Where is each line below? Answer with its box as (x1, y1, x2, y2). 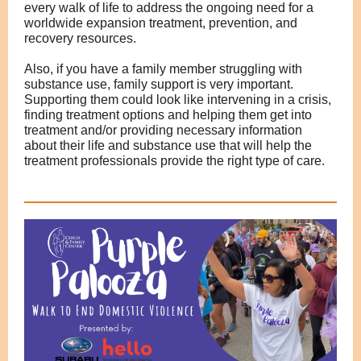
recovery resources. (24, 31, 136, 45)
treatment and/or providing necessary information (24, 123, 302, 137)
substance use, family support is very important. (24, 77, 293, 91)
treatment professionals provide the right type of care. (24, 154, 325, 168)
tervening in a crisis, (218, 93, 331, 106)
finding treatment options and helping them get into (24, 108, 312, 122)
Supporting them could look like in (24, 93, 218, 106)
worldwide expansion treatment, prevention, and (24, 16, 297, 30)
